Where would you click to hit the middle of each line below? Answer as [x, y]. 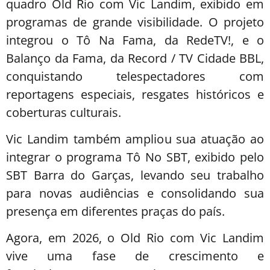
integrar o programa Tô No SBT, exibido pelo [135, 157]
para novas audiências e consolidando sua [135, 193]
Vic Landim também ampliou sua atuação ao [135, 139]
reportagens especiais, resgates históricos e [135, 94]
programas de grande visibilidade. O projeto [135, 22]
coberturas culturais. [64, 112]
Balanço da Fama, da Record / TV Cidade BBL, [135, 58]
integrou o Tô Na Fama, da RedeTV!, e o [135, 40]
